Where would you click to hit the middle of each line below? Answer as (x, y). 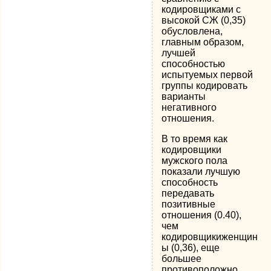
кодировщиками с (201, 9)
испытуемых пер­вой (207, 75)
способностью (194, 64)
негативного (189, 107)
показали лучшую (201, 171)
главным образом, (203, 42)
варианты (184, 96)
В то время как (195, 139)
